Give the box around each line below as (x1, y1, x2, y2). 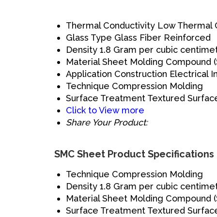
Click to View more (66, 105, 144, 116)
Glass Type (66, 32, 112, 43)
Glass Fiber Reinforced (114, 32, 211, 43)
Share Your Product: (66, 117, 148, 128)
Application (66, 69, 112, 79)
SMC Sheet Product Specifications (54, 148, 214, 160)
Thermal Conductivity (66, 20, 155, 31)
